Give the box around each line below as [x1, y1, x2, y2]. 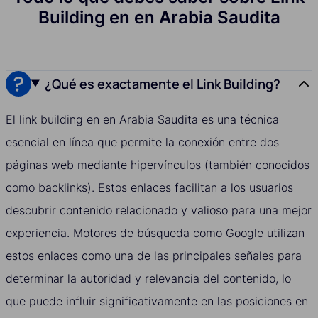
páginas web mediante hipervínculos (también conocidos [6, 157, 309, 172]
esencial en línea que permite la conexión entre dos [6, 134, 279, 149]
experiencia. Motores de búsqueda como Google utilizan [6, 225, 305, 240]
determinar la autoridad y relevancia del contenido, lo [6, 270, 291, 285]
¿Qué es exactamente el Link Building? [45, 75, 281, 92]
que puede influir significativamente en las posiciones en [6, 293, 308, 308]
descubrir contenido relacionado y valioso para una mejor [6, 202, 312, 217]
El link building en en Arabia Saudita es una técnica [6, 111, 279, 126]
